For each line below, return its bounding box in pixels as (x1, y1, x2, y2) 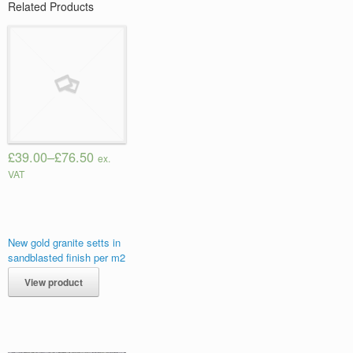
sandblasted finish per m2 (8, 249, 125, 265)
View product (24, 275, 83, 290)
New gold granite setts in (8, 234, 121, 250)
